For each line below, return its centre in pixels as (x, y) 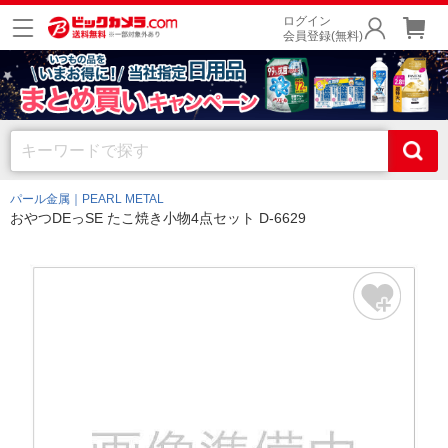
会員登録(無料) (323, 36)
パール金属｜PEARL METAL (87, 199)
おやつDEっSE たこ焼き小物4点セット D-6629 (158, 218)
